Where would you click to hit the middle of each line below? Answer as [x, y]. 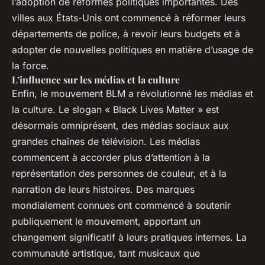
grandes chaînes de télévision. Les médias [106, 142]
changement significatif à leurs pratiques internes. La [129, 237]
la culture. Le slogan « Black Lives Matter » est [115, 110]
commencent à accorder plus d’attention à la [111, 158]
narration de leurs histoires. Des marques [103, 190]
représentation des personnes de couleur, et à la [119, 174]
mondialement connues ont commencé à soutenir [121, 206]
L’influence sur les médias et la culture [96, 80]
